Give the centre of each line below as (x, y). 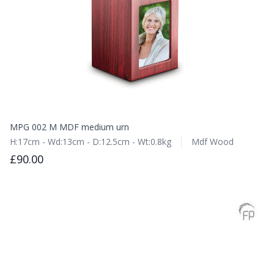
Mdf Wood (213, 142)
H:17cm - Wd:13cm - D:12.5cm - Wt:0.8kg (91, 142)
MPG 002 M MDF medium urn (69, 127)
